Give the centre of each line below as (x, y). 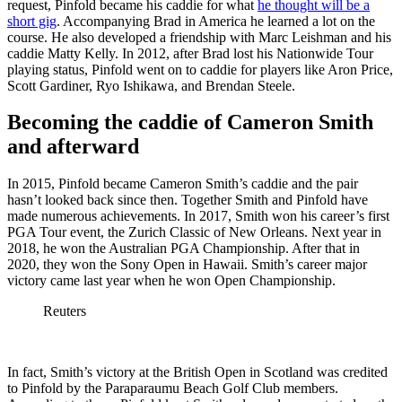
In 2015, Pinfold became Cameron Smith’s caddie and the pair (183, 184)
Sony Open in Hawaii (182, 265)
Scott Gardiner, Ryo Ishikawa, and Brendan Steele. (153, 85)
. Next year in (343, 232)
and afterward (73, 147)
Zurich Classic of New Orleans (216, 232)
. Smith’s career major (306, 265)
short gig (32, 21)
